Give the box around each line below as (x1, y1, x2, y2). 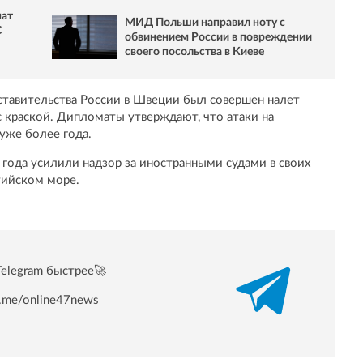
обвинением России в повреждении (125, 31, 312, 43)
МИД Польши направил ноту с (125, 16, 285, 28)
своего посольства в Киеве (125, 45, 264, 58)
